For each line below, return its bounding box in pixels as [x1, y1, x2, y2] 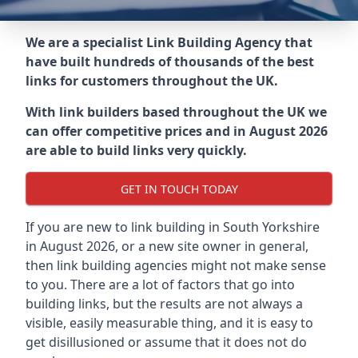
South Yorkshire [223, 218, 320, 236]
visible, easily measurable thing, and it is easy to [26, 314, 313, 332]
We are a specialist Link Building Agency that [26, 34, 312, 51]
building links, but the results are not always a [26, 295, 303, 312]
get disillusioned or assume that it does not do [26, 333, 307, 351]
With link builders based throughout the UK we [26, 103, 327, 121]
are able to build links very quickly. [26, 141, 247, 159]
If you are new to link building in [26, 218, 223, 236]
